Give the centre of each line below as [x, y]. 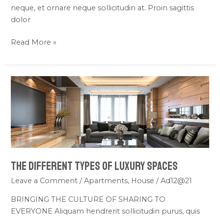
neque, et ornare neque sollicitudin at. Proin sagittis [103, 8]
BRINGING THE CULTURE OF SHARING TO [88, 199]
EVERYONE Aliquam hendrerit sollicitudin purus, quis [106, 211]
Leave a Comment [44, 181]
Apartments [106, 181]
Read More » [34, 42]
